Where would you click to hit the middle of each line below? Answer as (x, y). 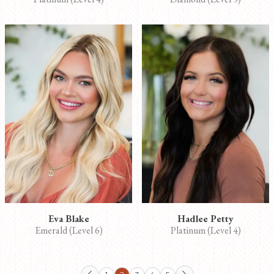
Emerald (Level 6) (68, 231)
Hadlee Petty (206, 219)
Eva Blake (68, 219)
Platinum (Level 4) (206, 231)
